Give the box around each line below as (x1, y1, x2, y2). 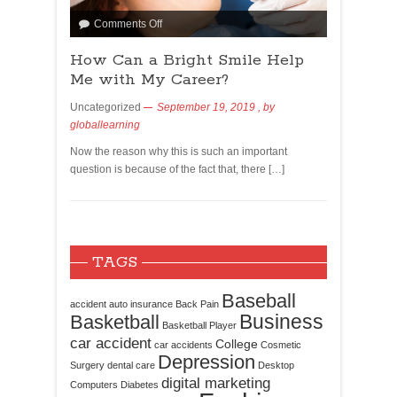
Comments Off (94, 18, 162, 31)
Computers (70, 379, 118, 391)
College (215, 337, 258, 352)
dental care (107, 360, 155, 371)
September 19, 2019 (157, 101, 255, 114)
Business (239, 310, 323, 334)
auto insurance (109, 299, 173, 310)
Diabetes (121, 379, 159, 391)
